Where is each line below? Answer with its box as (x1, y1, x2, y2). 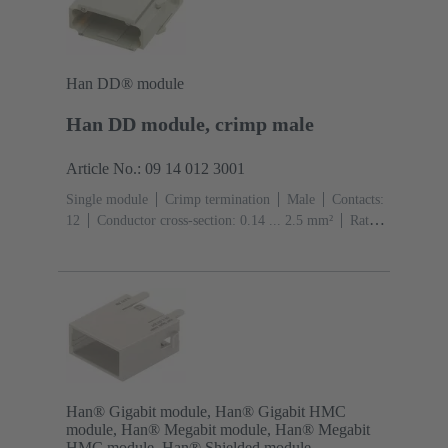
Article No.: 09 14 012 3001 (66, 159, 245, 177)
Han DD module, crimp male (66, 112, 314, 135)
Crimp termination (165, 191, 270, 207)
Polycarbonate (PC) (159, 233, 270, 249)
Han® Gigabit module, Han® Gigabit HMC (66, 403, 346, 421)
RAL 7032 (287, 233, 347, 249)
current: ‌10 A (66, 233, 142, 249)
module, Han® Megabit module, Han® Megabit (66, 421, 370, 439)
